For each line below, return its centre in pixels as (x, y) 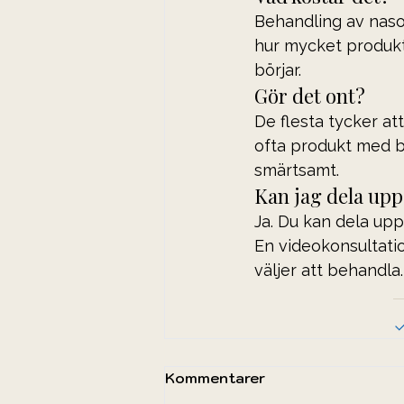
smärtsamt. (297, 170)
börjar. (278, 69)
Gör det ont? (310, 95)
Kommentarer (215, 378)
